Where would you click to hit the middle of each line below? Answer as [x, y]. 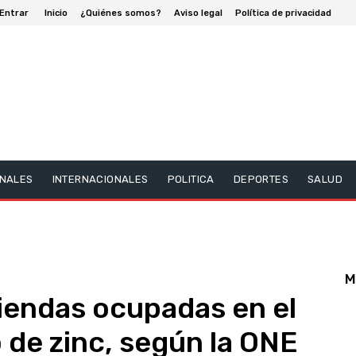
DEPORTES [261, 179]
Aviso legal [198, 13]
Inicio [56, 13]
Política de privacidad [283, 13]
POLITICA [191, 179]
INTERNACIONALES [100, 179]
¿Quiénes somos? [121, 13]
